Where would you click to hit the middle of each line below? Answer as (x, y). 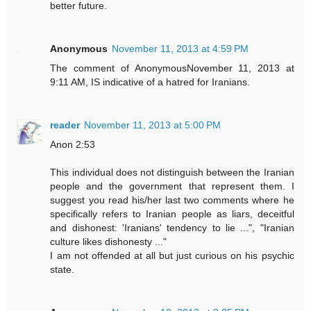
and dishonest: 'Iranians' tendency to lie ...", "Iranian (172, 227)
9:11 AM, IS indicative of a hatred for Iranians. (150, 82)
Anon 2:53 (73, 144)
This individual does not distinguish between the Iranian (172, 172)
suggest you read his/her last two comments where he (172, 200)
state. (62, 269)
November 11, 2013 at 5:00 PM (153, 125)
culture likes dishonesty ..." (109, 241)
